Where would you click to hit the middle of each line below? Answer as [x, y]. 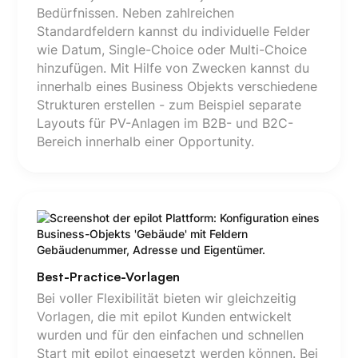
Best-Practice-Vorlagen [108, 277]
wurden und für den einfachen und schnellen [170, 335]
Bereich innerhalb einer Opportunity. [145, 141]
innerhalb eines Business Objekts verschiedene [177, 86]
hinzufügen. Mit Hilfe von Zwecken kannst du [173, 68]
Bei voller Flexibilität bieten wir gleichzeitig [167, 298]
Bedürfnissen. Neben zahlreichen [135, 13]
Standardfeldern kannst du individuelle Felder [173, 31]
